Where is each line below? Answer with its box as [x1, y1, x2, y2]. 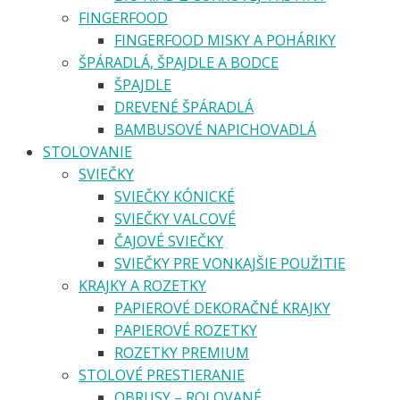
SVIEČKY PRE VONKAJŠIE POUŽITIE [114, 253, 346, 273]
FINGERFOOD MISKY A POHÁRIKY [114, 29, 336, 50]
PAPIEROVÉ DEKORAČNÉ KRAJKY [114, 297, 330, 318]
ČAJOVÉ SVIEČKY [114, 230, 223, 251]
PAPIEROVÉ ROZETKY [114, 320, 257, 340]
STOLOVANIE [43, 141, 132, 162]
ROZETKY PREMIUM [114, 342, 249, 362]
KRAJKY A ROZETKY [79, 275, 206, 296]
